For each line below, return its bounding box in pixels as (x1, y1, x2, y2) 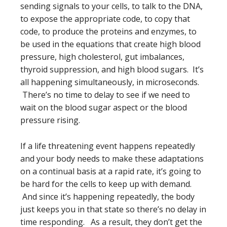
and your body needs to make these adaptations (20, 153, 204, 164)
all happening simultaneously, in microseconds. (20, 77, 199, 88)
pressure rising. (20, 115, 80, 126)
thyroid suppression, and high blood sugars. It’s (20, 64, 204, 75)
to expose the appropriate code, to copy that (20, 13, 190, 24)
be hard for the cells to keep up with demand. (20, 178, 192, 190)
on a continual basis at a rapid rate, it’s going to (20, 166, 201, 177)
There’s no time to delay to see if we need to (20, 89, 190, 100)
